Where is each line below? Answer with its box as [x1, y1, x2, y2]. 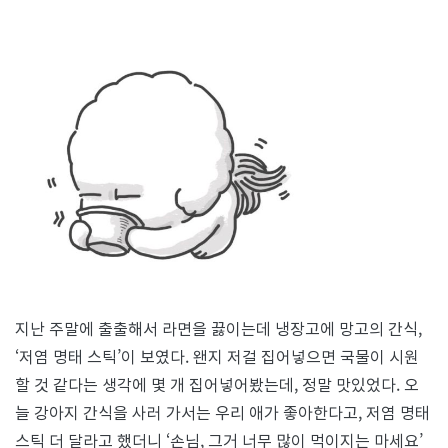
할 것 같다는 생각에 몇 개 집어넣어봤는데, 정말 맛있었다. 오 [15, 371, 419, 396]
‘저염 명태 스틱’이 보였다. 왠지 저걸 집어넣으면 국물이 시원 [15, 343, 419, 368]
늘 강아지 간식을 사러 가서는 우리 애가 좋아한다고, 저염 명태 [15, 399, 430, 424]
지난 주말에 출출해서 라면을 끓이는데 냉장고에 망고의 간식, [15, 315, 422, 340]
